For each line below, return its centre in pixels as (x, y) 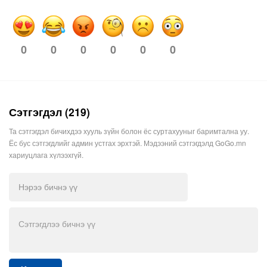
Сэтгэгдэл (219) (49, 111)
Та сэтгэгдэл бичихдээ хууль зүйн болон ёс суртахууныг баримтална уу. (129, 131)
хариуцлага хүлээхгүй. (46, 154)
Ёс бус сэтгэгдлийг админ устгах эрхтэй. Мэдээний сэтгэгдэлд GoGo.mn (128, 142)
